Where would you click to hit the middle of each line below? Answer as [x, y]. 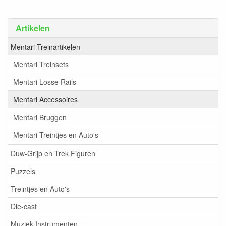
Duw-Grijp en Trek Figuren [53, 153]
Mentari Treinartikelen [45, 47]
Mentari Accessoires [45, 99]
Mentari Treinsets [41, 64]
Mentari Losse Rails [45, 82]
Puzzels [23, 171]
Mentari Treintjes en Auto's [56, 135]
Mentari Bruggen [40, 117]
